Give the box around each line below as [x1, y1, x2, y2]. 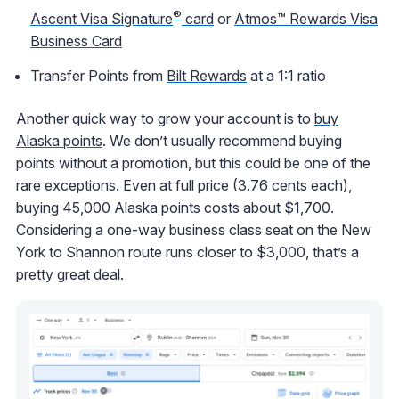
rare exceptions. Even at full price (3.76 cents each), [16, 176, 352, 195]
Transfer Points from [30, 67, 167, 85]
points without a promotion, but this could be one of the [16, 154, 370, 173]
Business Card [30, 32, 122, 51]
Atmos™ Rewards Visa [234, 10, 378, 28]
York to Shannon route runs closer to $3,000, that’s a [16, 243, 359, 262]
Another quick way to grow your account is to [16, 110, 314, 128]
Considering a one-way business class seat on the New [16, 221, 371, 240]
